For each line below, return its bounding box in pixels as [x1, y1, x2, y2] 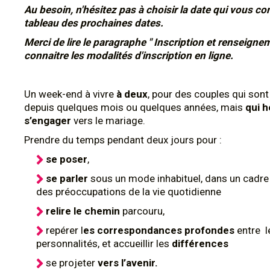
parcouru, [120, 205, 165, 217]
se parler [46, 172, 90, 184]
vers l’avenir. [98, 257, 158, 269]
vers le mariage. [74, 115, 145, 127]
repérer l [46, 224, 83, 236]
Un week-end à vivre [24, 88, 116, 100]
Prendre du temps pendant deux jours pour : [24, 134, 222, 146]
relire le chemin [46, 205, 120, 217]
